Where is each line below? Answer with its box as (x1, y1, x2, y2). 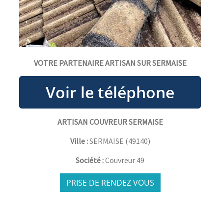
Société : (76, 155, 105, 165)
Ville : (70, 136, 88, 146)
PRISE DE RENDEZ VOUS (66, 177, 154, 189)
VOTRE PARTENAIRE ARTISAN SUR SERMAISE (33, 58, 187, 68)
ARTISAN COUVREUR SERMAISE (57, 117, 163, 127)
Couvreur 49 (105, 155, 144, 165)
